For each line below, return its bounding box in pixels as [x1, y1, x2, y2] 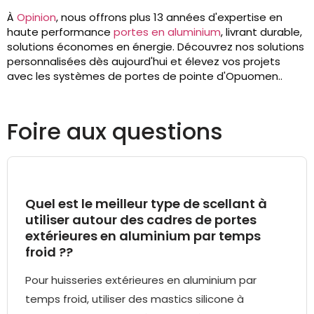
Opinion [17, 10, 56, 25]
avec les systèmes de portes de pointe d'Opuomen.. [7, 69, 282, 84]
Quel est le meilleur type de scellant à [25, 195, 267, 213]
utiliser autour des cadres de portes [25, 211, 257, 229]
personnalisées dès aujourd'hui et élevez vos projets [7, 54, 280, 69]
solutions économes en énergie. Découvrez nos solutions [7, 39, 304, 55]
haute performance [7, 25, 114, 40]
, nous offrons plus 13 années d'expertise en [56, 10, 282, 25]
